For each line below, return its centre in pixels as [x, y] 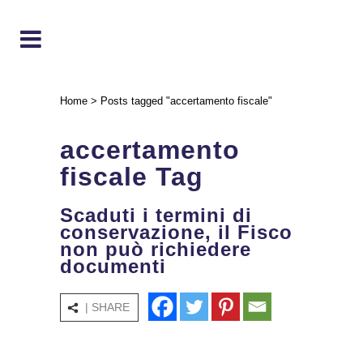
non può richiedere [156, 249]
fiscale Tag [132, 177]
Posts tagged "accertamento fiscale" [186, 101]
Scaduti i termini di [156, 215]
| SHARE [107, 307]
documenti [113, 266]
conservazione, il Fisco [176, 232]
